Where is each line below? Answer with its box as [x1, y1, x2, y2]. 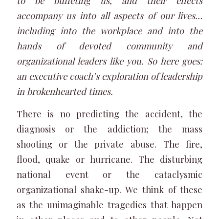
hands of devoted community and [16, 39, 203, 52]
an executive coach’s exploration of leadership [16, 69, 203, 82]
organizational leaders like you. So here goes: [16, 54, 203, 67]
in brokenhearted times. [16, 85, 115, 97]
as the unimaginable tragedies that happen [16, 198, 203, 211]
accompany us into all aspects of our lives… [16, 9, 203, 22]
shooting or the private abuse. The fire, [16, 138, 203, 151]
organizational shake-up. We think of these [16, 183, 203, 196]
